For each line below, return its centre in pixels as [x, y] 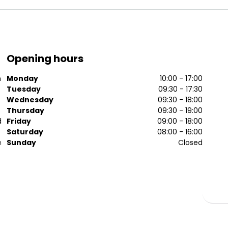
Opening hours [45, 58]
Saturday [25, 132]
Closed [191, 142]
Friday [19, 121]
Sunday [22, 142]
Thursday [26, 110]
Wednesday [30, 99]
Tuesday [24, 89]
